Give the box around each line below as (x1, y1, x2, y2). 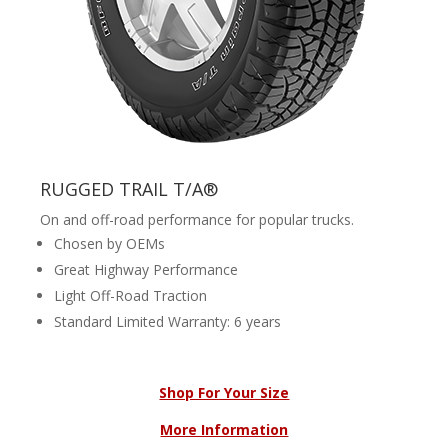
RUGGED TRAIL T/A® (40, 176, 219, 201)
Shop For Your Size (159, 382, 290, 402)
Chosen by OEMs (54, 233, 166, 253)
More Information (160, 419, 289, 439)
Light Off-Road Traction (54, 285, 208, 305)
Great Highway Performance (54, 259, 239, 279)
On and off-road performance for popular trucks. (40, 209, 355, 229)
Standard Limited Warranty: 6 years (54, 311, 282, 331)
